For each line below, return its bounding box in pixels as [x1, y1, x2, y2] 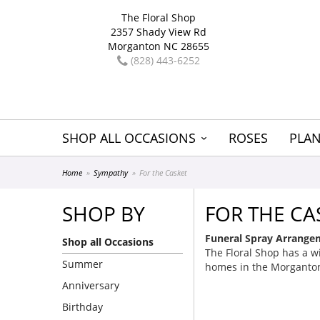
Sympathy [94, 167, 129, 178]
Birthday [62, 300, 103, 314]
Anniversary [62, 279, 119, 292]
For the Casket [139, 167, 188, 178]
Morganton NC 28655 [108, 39, 209, 53]
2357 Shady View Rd [111, 25, 206, 39]
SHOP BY [62, 200, 145, 227]
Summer [62, 257, 103, 271]
